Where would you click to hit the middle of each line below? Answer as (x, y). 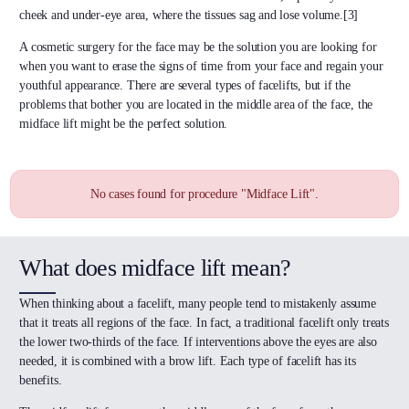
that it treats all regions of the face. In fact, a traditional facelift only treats (204, 323)
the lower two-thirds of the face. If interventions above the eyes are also (198, 342)
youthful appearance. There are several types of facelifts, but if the (185, 86)
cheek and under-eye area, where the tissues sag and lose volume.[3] (189, 16)
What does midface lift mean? (155, 268)
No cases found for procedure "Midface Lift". (204, 194)
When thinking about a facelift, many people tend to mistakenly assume (198, 304)
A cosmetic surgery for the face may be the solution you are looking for (198, 47)
